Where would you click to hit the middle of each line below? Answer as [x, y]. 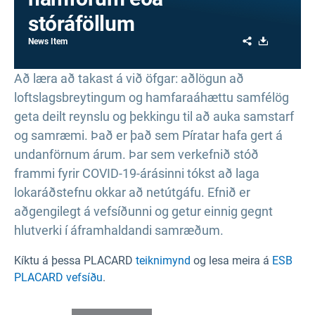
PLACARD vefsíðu [58, 277]
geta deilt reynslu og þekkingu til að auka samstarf [154, 116]
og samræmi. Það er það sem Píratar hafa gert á [148, 135]
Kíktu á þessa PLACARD [75, 261]
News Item [48, 41]
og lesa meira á [231, 261]
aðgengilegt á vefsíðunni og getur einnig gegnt [143, 211]
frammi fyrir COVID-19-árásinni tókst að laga [137, 173]
